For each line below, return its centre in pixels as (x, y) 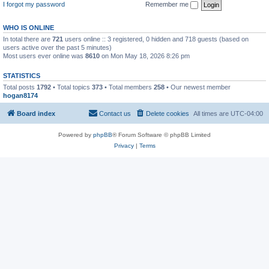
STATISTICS (22, 75)
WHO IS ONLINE (29, 27)
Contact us (115, 113)
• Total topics (71, 87)
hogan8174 (20, 95)
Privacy (124, 146)
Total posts (20, 87)
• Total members (128, 87)
